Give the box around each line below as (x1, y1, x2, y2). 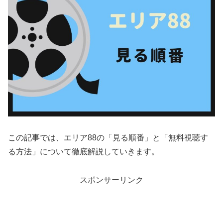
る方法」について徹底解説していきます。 (8, 147, 159, 156)
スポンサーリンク (80, 176, 143, 184)
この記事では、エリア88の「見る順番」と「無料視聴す (8, 133, 208, 142)
